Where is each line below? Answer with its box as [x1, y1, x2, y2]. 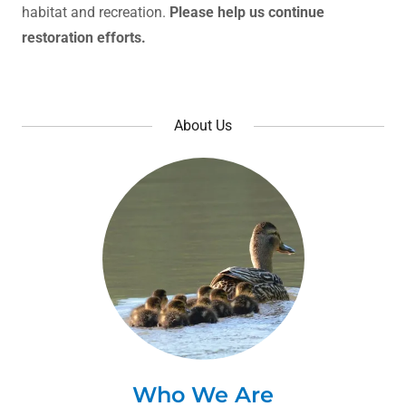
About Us [174, 116, 232, 134]
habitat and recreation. [22, 3, 169, 21]
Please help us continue [169, 3, 324, 21]
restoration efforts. [22, 28, 150, 46]
